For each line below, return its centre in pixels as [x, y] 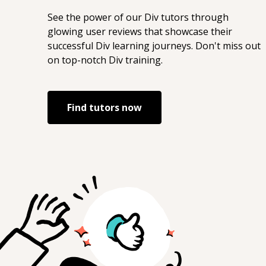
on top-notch [78, 60]
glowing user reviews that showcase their [140, 31]
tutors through [194, 17]
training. [143, 60]
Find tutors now [104, 107]
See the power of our [96, 17]
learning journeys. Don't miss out [185, 46]
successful [72, 46]
